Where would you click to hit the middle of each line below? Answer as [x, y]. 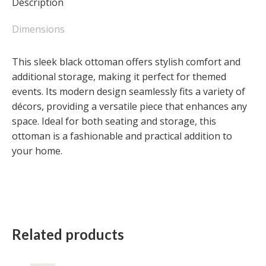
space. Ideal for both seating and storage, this [114, 121]
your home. [37, 151]
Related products [68, 234]
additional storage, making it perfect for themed [119, 76]
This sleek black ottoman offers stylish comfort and [126, 61]
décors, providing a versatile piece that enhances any [129, 106]
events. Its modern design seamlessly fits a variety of [129, 91]
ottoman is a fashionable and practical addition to [122, 136]
